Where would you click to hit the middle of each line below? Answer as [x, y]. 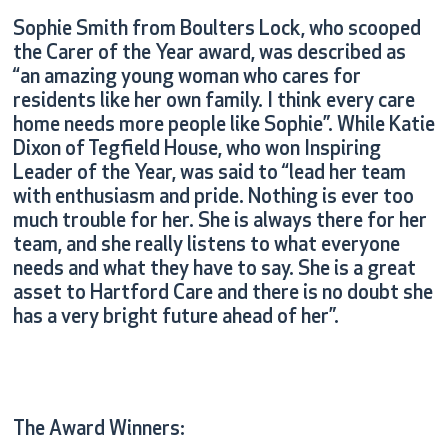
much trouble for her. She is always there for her [219, 222]
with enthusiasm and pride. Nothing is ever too [213, 198]
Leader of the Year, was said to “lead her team [209, 174]
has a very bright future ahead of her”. [175, 318]
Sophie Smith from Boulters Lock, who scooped [216, 30]
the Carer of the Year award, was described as [209, 54]
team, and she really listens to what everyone [206, 246]
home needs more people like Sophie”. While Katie [223, 126]
